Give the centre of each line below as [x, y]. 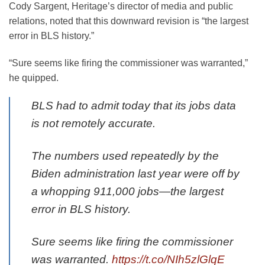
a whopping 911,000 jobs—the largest [127, 192]
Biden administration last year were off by [135, 174]
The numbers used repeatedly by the [125, 156]
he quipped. [34, 77]
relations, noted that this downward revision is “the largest [129, 21]
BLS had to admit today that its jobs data [134, 106]
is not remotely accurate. [93, 124]
